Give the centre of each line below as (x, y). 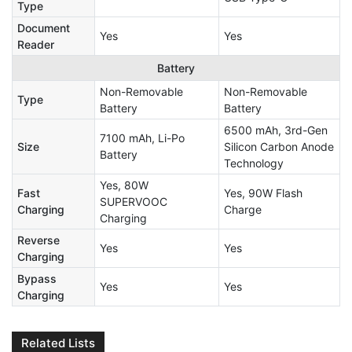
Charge (243, 210)
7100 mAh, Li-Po (142, 138)
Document (44, 28)
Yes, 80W (124, 185)
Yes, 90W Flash (263, 193)
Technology (254, 163)
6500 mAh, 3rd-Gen (276, 130)
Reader (36, 45)
